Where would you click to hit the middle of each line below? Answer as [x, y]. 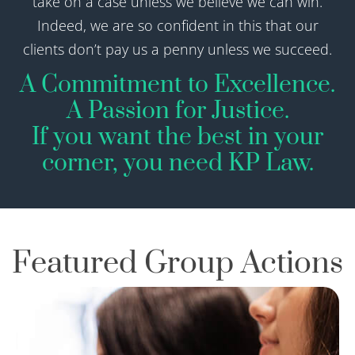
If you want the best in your [177, 137]
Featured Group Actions [177, 264]
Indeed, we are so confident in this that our [177, 26]
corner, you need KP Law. [177, 164]
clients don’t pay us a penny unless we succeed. [177, 50]
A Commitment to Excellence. [177, 85]
